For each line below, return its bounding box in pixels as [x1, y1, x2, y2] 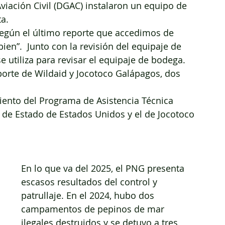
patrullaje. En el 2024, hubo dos [21, 189, 157, 202]
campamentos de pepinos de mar [21, 203, 167, 215]
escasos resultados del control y [21, 176, 160, 188]
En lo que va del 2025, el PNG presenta [21, 162, 187, 175]
